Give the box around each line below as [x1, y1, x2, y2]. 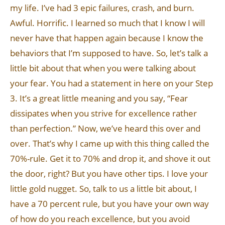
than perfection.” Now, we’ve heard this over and [10, 123, 200, 134]
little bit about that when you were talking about [10, 62, 196, 74]
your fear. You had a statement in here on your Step [10, 77, 213, 89]
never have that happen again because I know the [10, 32, 203, 44]
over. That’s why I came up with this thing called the [10, 138, 209, 149]
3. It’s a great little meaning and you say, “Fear [10, 92, 188, 104]
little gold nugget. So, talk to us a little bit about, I [10, 183, 197, 194]
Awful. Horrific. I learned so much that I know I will [10, 17, 205, 29]
